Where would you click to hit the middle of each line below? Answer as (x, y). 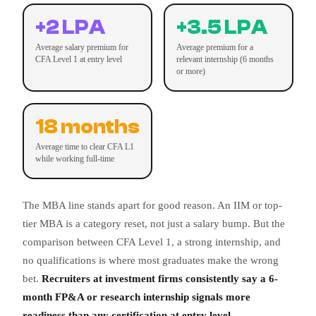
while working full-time (75, 158)
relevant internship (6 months (225, 59)
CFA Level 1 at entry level (79, 59)
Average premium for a (215, 47)
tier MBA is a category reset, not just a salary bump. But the (154, 223)
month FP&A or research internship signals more (136, 297)
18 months (87, 127)
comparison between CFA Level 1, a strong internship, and (152, 242)
